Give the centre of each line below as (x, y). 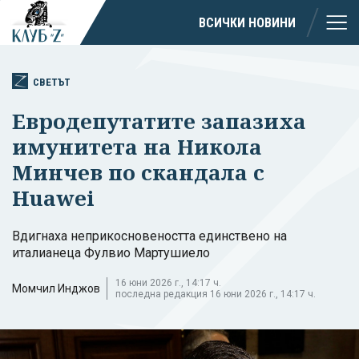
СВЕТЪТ (52, 82)
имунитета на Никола (137, 146)
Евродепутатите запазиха (159, 121)
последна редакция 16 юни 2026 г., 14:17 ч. (216, 294)
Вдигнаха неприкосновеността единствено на (149, 236)
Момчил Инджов (56, 288)
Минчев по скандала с (138, 172)
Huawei (53, 198)
